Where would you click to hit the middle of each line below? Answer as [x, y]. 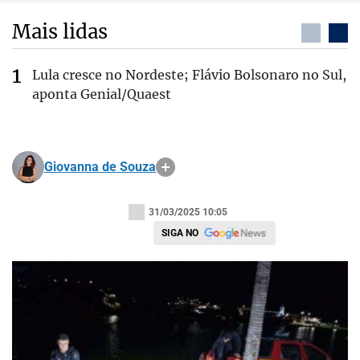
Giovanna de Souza [100, 167]
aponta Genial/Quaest [102, 94]
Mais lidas [60, 32]
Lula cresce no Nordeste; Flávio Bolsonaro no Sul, [189, 75]
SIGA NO [180, 233]
